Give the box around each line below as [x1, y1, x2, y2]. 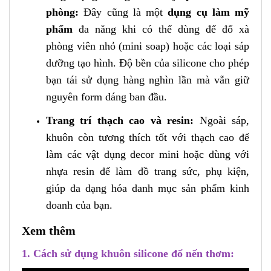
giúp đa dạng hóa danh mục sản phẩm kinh [46, 181, 249, 194]
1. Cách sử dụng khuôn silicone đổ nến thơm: [22, 247, 237, 260]
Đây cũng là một [79, 5, 168, 18]
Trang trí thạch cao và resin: [46, 114, 194, 126]
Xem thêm [22, 223, 76, 237]
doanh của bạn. [46, 198, 113, 211]
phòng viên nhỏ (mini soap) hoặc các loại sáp [46, 39, 249, 52]
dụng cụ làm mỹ [168, 5, 249, 18]
